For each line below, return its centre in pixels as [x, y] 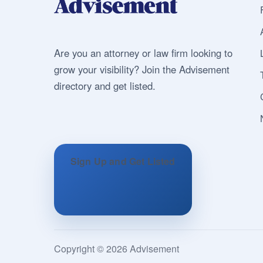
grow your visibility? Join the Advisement [142, 69]
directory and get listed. [105, 86]
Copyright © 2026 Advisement [117, 248]
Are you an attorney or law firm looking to [143, 53]
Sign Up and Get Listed [123, 161]
